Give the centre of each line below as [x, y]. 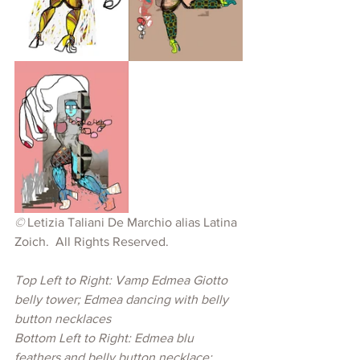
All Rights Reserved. [112, 242]
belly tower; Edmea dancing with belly [123, 300]
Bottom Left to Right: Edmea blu [106, 338]
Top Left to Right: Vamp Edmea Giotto [123, 280]
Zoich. [33, 242]
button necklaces [63, 319]
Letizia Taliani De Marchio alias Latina [134, 223]
